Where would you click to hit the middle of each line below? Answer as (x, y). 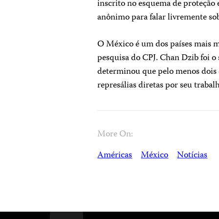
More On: (115, 134)
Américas (115, 155)
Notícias (192, 155)
